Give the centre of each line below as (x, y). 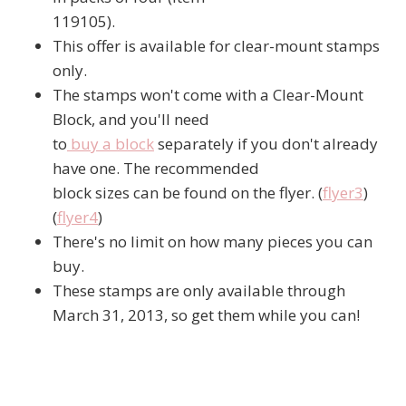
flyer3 (343, 193)
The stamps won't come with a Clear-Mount (208, 95)
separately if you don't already (266, 144)
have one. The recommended (156, 169)
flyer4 (77, 217)
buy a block (111, 144)
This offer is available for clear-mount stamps (216, 46)
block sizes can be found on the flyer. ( (188, 193)
